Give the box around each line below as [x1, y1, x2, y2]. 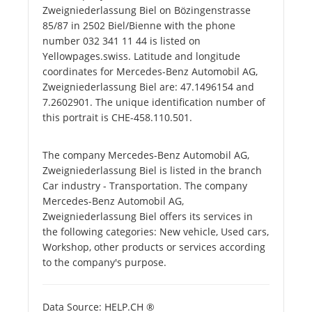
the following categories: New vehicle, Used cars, [42, 225, 269, 239]
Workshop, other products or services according [42, 240, 265, 254]
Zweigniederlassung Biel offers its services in [42, 210, 253, 224]
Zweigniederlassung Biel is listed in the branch [42, 164, 262, 178]
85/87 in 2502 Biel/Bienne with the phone [42, 19, 235, 33]
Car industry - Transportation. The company [42, 179, 247, 193]
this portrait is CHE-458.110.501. [42, 111, 192, 125]
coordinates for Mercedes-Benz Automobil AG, [42, 65, 258, 79]
